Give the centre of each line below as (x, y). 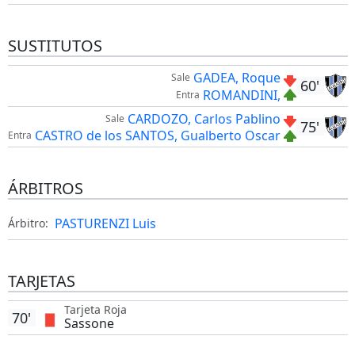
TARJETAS (41, 281)
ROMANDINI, (241, 95)
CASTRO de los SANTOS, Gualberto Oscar (157, 136)
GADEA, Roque (237, 78)
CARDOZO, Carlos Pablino (204, 119)
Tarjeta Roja (95, 310)
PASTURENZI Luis (105, 224)
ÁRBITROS (45, 189)
